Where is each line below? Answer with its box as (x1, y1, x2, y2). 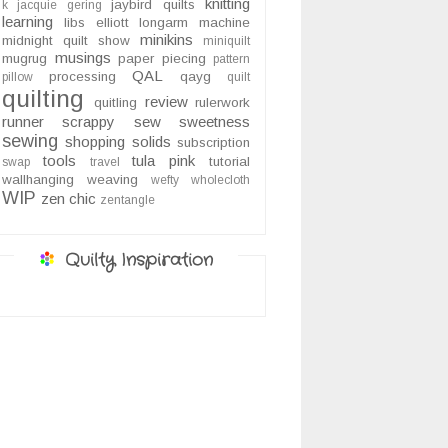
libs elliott (63, 15, 129, 31)
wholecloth (191, 173, 250, 188)
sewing (2, 131, 58, 152)
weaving (87, 172, 138, 188)
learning (2, 13, 53, 31)
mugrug (2, 51, 47, 67)
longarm (139, 15, 189, 31)
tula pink (132, 152, 196, 170)
